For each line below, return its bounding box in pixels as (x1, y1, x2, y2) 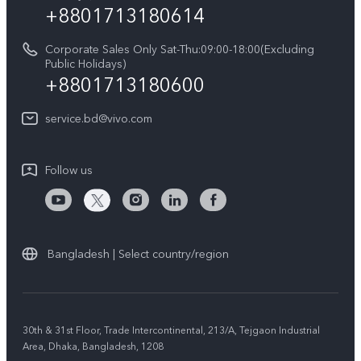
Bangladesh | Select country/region (48, 247, 229, 262)
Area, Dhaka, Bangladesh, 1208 (23, 340, 164, 353)
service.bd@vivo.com (45, 111, 152, 127)
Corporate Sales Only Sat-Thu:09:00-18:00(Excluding (45, 42, 314, 57)
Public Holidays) (45, 56, 126, 72)
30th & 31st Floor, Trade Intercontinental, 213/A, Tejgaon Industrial (23, 324, 320, 337)
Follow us (45, 163, 93, 178)
